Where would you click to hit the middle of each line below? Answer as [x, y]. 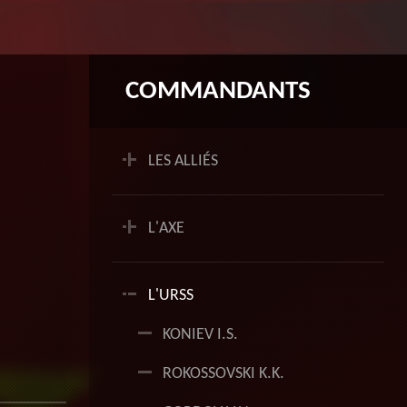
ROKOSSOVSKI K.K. [223, 374]
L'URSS [171, 296]
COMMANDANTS [218, 91]
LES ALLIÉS [183, 161]
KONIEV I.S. [200, 335]
